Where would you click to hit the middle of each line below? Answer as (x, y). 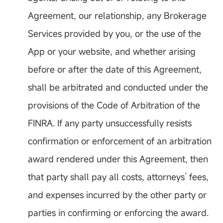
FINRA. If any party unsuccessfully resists (110, 123)
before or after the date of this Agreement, (115, 69)
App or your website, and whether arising (112, 52)
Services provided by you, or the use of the (114, 34)
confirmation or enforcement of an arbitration (120, 141)
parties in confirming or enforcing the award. (118, 213)
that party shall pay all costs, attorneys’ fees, (118, 177)
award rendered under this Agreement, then (118, 159)
